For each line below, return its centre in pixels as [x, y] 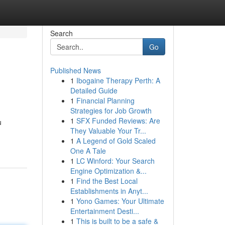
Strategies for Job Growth [111, 110]
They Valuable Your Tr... [108, 131]
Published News [75, 70]
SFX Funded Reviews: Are [118, 121]
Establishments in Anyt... [109, 191]
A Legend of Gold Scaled [116, 141]
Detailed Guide [94, 90]
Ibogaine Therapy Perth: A [118, 80]
